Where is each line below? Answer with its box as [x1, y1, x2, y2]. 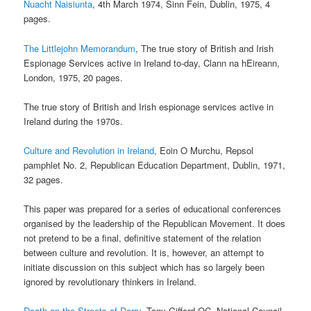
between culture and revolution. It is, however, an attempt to [24, 245, 264, 259]
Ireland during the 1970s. [24, 114, 124, 128]
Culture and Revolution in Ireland [24, 143, 155, 157]
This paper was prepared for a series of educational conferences [24, 201, 282, 215]
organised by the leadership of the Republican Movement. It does [24, 216, 286, 230]
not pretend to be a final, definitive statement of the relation [24, 230, 262, 244]
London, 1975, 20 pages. [24, 70, 124, 84]
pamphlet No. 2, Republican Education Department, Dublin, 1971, [24, 158, 286, 171]
